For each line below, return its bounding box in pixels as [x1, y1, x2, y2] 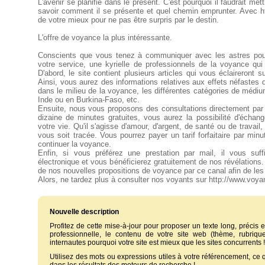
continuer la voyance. [38, 140, 111, 148]
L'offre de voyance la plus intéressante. [38, 33, 172, 42]
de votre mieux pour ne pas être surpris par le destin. [38, 15, 219, 24]
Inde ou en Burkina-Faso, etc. [38, 95, 140, 104]
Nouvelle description [50, 208, 119, 216]
